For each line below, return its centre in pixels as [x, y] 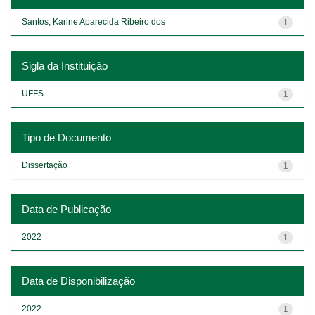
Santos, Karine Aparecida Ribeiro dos [94, 21]
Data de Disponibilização [78, 281]
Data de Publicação [66, 209]
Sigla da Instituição [65, 65]
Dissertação [45, 165]
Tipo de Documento [66, 137]
